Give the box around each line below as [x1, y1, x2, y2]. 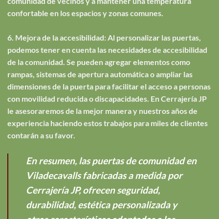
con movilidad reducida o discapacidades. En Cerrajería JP [7, 93, 207, 103]
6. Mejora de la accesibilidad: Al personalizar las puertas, [7, 32, 201, 42]
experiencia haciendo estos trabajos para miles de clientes [7, 118, 208, 128]
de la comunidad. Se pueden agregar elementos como [7, 57, 190, 66]
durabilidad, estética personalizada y [26, 198, 177, 210]
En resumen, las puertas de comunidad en [26, 154, 197, 166]
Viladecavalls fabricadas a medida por [26, 169, 182, 181]
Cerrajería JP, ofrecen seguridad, [26, 184, 160, 196]
